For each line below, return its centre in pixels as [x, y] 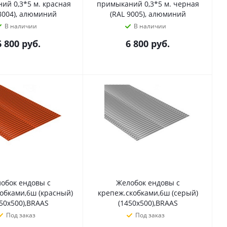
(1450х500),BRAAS [148, 203]
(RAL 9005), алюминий [148, 14]
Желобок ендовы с [148, 183]
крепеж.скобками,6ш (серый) [148, 193]
